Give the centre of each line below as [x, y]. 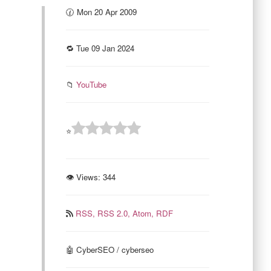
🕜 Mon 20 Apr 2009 [101, 12]
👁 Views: [83, 177]
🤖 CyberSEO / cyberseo [109, 250]
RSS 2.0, [115, 213]
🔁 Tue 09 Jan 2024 [100, 48]
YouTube [91, 84]
